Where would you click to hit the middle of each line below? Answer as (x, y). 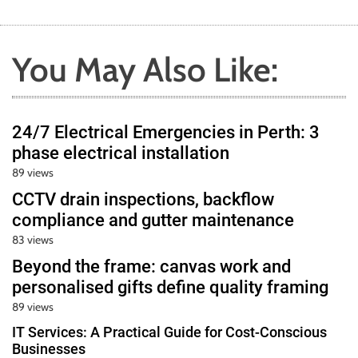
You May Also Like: (145, 69)
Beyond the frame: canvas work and (151, 266)
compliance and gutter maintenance (153, 220)
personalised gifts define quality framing (170, 287)
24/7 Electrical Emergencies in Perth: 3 (166, 132)
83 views (33, 239)
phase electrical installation (121, 153)
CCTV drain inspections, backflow (143, 199)
